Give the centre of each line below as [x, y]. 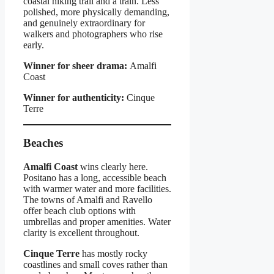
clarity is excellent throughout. [81, 233]
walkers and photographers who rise [93, 34]
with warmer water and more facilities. [97, 189]
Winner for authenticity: [74, 97]
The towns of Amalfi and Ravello [88, 200]
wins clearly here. [113, 167]
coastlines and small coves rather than [95, 265]
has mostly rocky [113, 254]
